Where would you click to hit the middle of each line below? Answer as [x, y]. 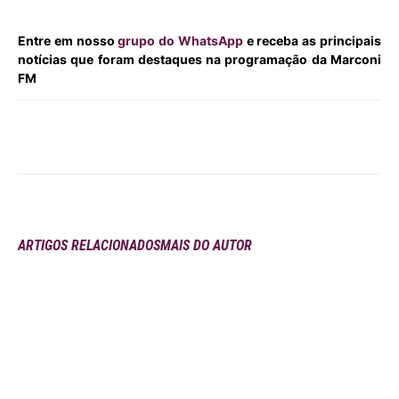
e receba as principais [312, 41]
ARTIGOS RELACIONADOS [89, 246]
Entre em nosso [68, 41]
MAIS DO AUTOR [206, 246]
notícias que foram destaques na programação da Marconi [199, 59]
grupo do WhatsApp [180, 41]
